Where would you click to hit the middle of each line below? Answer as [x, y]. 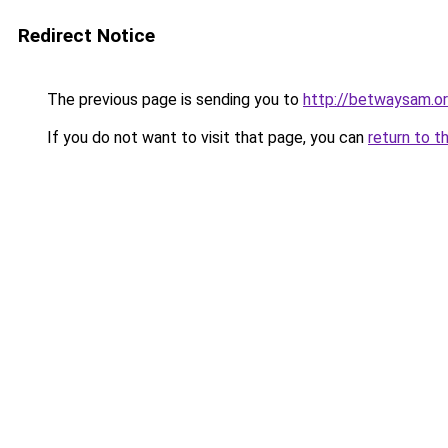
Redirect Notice [86, 35]
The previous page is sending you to [173, 99]
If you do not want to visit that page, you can [205, 137]
